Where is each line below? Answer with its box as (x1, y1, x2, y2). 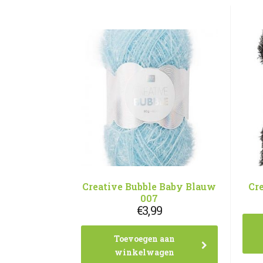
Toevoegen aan (114, 232, 176, 244)
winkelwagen (114, 246, 175, 258)
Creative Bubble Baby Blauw (82, 180, 217, 193)
